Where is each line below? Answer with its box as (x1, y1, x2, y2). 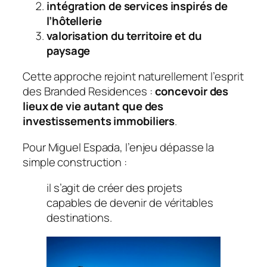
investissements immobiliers (23, 113, 175, 129)
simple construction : (23, 154, 127, 170)
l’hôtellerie (46, 13, 102, 29)
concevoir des (154, 83, 229, 100)
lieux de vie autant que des (23, 98, 164, 114)
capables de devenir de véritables (46, 195, 213, 211)
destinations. (46, 210, 112, 226)
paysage (46, 42, 91, 58)
